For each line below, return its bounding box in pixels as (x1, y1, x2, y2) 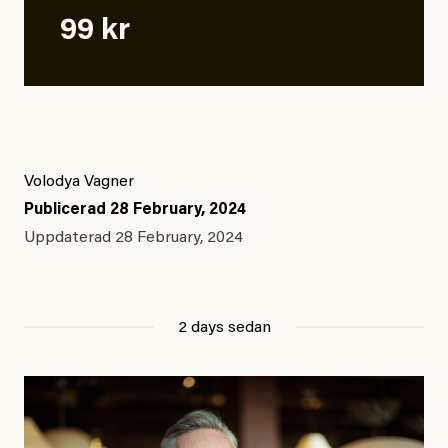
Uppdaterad (24, 230, 115, 247)
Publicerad (24, 202, 110, 219)
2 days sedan (177, 320, 271, 337)
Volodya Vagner (24, 174, 134, 191)
